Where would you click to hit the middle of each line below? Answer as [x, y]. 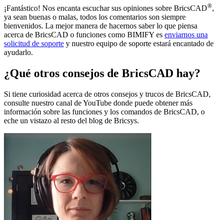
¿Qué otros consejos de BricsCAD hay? [102, 73]
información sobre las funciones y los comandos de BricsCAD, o [104, 112]
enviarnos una [186, 35]
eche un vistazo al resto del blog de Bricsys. [71, 121]
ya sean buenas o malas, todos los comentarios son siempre [95, 17]
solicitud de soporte [34, 44]
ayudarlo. [18, 53]
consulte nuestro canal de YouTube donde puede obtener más [98, 103]
